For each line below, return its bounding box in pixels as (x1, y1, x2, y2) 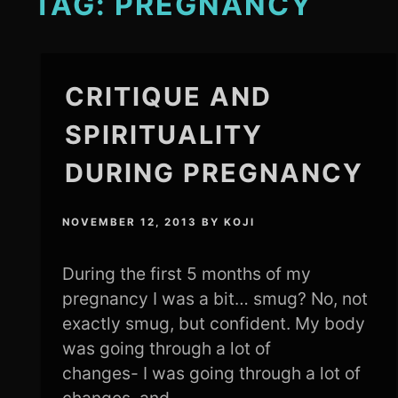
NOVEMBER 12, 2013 (62, 216, 198, 229)
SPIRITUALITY (65, 119, 264, 150)
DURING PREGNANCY (65, 157, 364, 188)
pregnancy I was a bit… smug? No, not (62, 288, 369, 310)
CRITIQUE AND (65, 81, 273, 112)
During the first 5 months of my (62, 263, 312, 285)
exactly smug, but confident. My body (62, 313, 366, 335)
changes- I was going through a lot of (62, 362, 362, 385)
